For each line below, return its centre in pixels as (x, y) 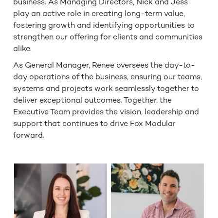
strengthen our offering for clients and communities (108, 37)
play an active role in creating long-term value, (99, 14)
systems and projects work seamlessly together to (106, 89)
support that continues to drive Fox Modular (94, 124)
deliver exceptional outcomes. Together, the (92, 100)
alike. (22, 49)
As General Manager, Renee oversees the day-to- (104, 65)
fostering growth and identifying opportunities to (104, 25)
